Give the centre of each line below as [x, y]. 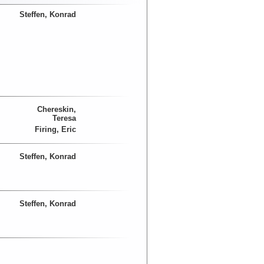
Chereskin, [56, 110]
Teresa [64, 118]
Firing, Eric [55, 130]
